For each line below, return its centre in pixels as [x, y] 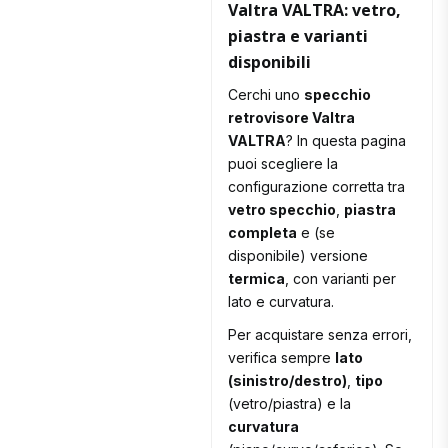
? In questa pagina [346, 141]
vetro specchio [282, 210]
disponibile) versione [298, 256]
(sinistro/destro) [288, 381]
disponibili [270, 62]
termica [257, 279]
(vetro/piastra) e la [290, 404]
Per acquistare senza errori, [320, 335]
